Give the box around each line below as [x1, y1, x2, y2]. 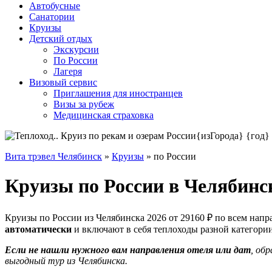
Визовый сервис [29, 77, 97, 87]
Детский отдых [29, 33, 92, 44]
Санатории [29, 12, 75, 22]
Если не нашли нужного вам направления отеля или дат [5, 244, 251, 255]
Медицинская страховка [53, 110, 154, 120]
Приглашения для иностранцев [53, 88, 183, 98]
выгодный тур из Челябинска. [5, 255, 127, 266]
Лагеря [53, 66, 82, 76]
